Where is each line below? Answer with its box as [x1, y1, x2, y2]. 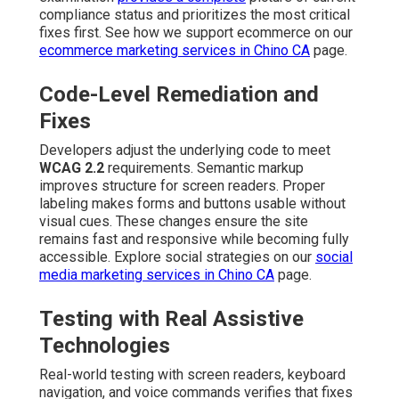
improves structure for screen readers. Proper [39, 177, 325, 195]
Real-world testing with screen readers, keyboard [39, 366, 346, 384]
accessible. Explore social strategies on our [39, 248, 315, 266]
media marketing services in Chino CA [39, 266, 274, 284]
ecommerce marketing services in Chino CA [39, 42, 310, 60]
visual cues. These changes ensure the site [39, 213, 308, 231]
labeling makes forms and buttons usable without [39, 195, 346, 213]
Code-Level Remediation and [39, 82, 319, 108]
